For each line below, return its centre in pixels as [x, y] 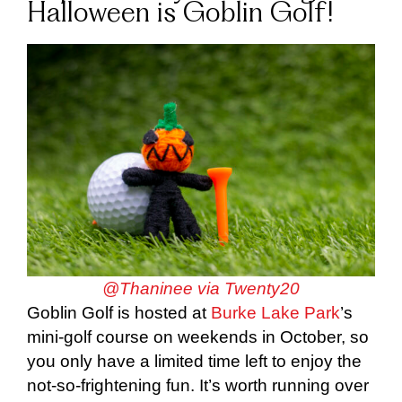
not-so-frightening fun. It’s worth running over [198, 386]
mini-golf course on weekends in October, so [198, 337]
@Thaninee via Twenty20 [201, 289]
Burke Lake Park [275, 313]
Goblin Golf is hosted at [119, 313]
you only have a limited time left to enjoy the [194, 362]
